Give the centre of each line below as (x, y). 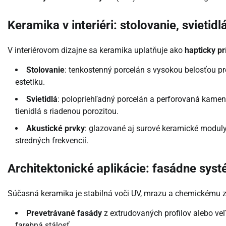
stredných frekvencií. (52, 141)
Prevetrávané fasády (64, 213)
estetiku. (30, 82)
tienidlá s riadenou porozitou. (67, 111)
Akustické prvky (55, 129)
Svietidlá (42, 99)
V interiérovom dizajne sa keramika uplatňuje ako (96, 50)
